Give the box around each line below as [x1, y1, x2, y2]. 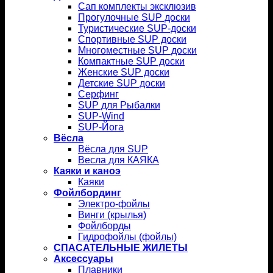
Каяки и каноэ [54, 165, 121, 176]
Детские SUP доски [78, 77, 165, 88]
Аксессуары [54, 253, 113, 264]
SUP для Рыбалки [78, 99, 160, 110]
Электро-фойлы [78, 198, 150, 209]
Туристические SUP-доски [78, 23, 196, 34]
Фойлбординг [54, 187, 121, 198]
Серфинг [78, 88, 119, 99]
